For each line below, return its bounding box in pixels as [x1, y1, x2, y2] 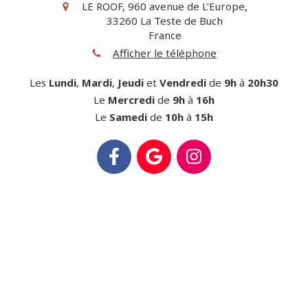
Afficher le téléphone [113, 46, 217, 60]
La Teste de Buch [140, 14, 223, 28]
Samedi [109, 109, 147, 124]
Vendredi [159, 75, 206, 89]
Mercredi [108, 92, 155, 107]
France [148, 28, 181, 43]
